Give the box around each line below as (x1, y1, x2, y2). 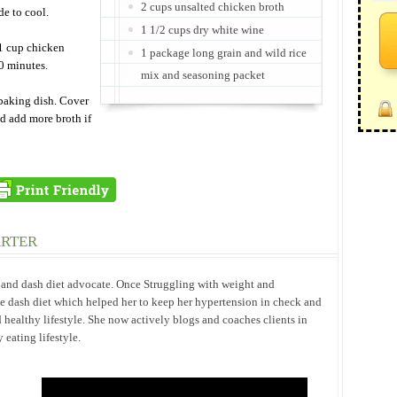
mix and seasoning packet (141, 68, 265, 82)
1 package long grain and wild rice (141, 46, 307, 59)
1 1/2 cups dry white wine (141, 23, 264, 36)
